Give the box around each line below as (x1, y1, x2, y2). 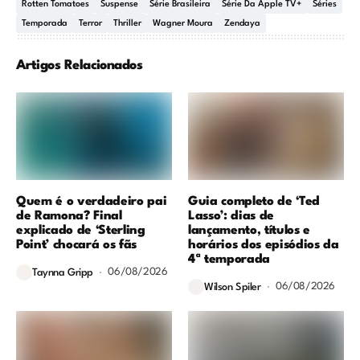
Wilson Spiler (204, 282, 261, 293)
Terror (79, 19, 102, 29)
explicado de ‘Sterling (16, 223, 145, 237)
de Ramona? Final (16, 209, 122, 223)
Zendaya (224, 19, 260, 29)
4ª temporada (188, 252, 270, 266)
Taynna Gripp (32, 268, 93, 279)
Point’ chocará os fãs (16, 238, 137, 252)
